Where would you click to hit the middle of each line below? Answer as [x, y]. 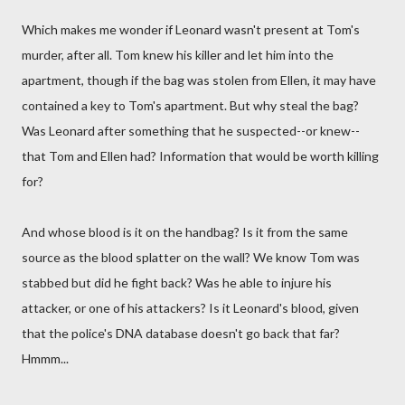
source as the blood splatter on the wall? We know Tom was [191, 257]
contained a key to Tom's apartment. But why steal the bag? [190, 105]
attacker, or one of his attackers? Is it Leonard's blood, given [190, 308]
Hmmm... [45, 358]
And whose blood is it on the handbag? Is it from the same [185, 232]
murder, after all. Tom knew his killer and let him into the [178, 55]
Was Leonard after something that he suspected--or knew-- [191, 131]
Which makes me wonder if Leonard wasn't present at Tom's [191, 29]
